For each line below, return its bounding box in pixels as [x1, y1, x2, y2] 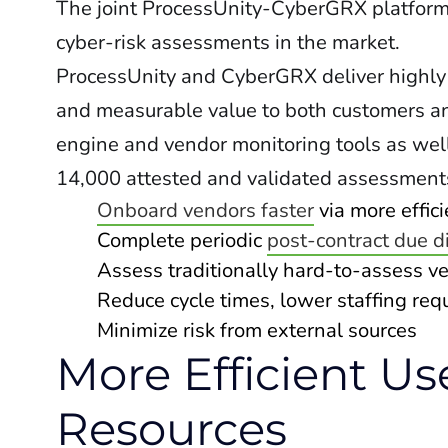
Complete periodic [96, 227, 267, 254]
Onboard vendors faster [96, 197, 314, 224]
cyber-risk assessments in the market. [56, 29, 405, 56]
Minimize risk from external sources [96, 317, 417, 344]
